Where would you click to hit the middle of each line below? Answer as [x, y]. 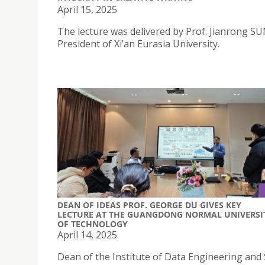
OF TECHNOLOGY [93, 224]
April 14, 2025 [87, 235]
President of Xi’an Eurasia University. [138, 43]
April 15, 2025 [87, 9]
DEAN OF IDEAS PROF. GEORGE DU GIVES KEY [149, 205]
